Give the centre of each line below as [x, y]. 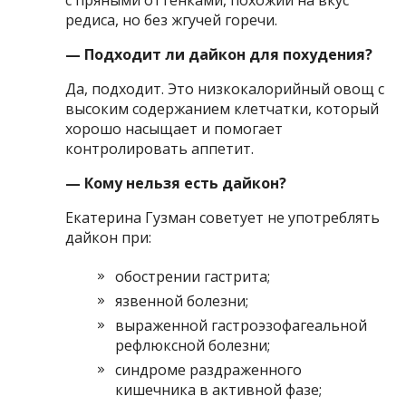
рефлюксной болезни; [193, 345]
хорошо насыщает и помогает [174, 128]
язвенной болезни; [182, 300]
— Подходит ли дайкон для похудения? [219, 54]
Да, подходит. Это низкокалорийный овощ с [225, 88]
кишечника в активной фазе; [219, 389]
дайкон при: [109, 237]
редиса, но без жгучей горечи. [172, 19]
